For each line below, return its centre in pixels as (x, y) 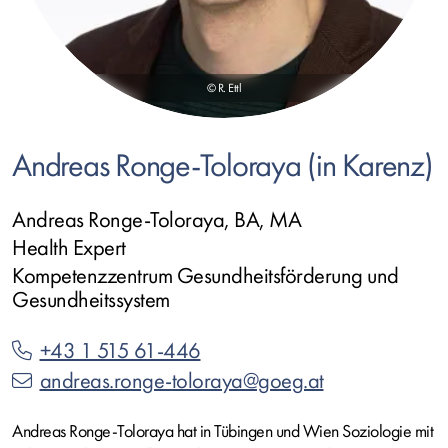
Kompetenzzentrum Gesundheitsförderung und (205, 276)
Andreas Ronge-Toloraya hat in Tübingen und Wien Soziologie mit (222, 431)
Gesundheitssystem (91, 300)
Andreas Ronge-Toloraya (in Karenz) (222, 166)
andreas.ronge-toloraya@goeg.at (181, 381)
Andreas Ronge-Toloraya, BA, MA (156, 220)
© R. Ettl (224, 88)
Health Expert (69, 248)
